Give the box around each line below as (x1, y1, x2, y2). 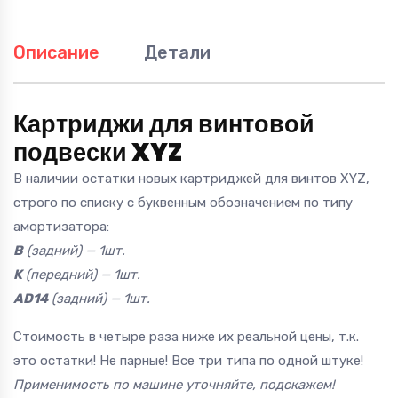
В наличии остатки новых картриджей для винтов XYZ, (13, 171, 370, 187)
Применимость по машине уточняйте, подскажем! (13, 377, 335, 394)
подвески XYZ (13, 136, 182, 170)
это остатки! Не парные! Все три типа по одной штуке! (13, 353, 363, 370)
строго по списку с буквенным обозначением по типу (13, 195, 353, 211)
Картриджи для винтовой (13, 107, 314, 141)
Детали (144, 42, 211, 64)
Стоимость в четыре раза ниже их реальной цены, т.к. (13, 329, 359, 346)
